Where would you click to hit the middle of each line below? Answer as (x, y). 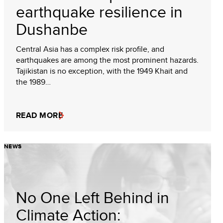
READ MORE (40, 115)
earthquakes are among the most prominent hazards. (107, 60)
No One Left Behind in (93, 197)
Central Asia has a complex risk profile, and (90, 49)
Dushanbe (52, 29)
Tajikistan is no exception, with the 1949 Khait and (102, 71)
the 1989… (33, 82)
